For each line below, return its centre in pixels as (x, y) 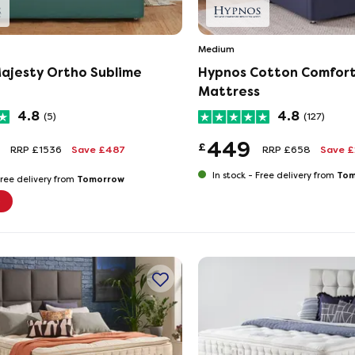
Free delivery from (296, 176)
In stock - (232, 176)
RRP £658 (286, 150)
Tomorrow (101, 179)
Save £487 (98, 150)
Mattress (229, 92)
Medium (216, 49)
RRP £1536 (36, 150)
